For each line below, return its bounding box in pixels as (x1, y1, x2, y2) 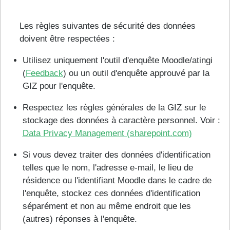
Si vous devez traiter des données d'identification (22, 150, 210, 160)
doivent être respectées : (20, 34, 115, 44)
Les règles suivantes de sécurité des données (20, 21, 196, 31)
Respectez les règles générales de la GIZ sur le (22, 103, 206, 113)
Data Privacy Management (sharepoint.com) (22, 128, 192, 139)
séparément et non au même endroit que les (22, 201, 191, 212)
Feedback (25, 68, 63, 79)
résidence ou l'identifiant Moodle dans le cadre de (22, 176, 212, 186)
